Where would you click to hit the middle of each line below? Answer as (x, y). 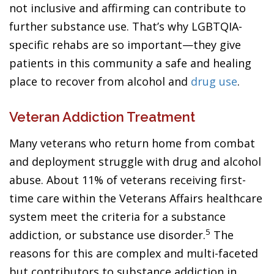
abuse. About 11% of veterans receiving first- (128, 180)
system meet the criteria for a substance (117, 216)
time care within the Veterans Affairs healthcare (136, 198)
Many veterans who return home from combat (132, 143)
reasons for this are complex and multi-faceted (134, 253)
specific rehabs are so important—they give (125, 44)
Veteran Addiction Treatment (102, 117)
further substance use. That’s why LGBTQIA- (126, 26)
